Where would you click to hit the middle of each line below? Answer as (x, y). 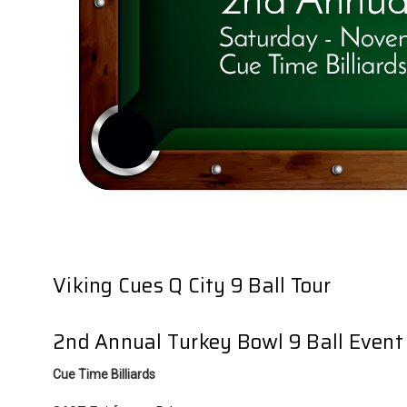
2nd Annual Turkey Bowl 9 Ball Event (228, 342)
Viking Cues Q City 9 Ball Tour (192, 285)
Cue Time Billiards (104, 374)
